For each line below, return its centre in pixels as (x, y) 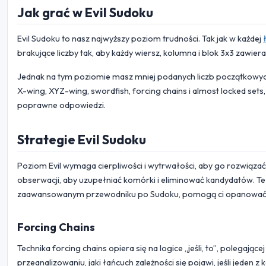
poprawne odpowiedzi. (61, 105)
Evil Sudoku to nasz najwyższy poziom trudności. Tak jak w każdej (140, 38)
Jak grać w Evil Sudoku (85, 12)
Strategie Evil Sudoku (82, 139)
